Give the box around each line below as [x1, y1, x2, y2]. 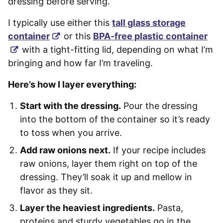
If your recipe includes [111, 145, 206, 156]
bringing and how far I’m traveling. [8, 58, 153, 69]
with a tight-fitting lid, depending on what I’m [19, 44, 213, 55]
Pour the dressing [121, 101, 198, 111]
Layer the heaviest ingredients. [20, 203, 155, 214]
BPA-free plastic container [93, 31, 208, 42]
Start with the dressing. [20, 101, 121, 111]
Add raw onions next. [20, 145, 111, 156]
